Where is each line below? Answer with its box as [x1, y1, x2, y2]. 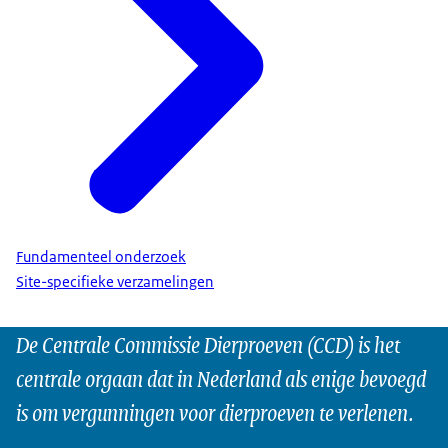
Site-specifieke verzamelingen [16, 272, 214, 293]
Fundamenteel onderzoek [16, 247, 186, 268]
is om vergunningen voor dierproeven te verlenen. [16, 394, 414, 430]
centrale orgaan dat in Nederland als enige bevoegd [16, 360, 426, 396]
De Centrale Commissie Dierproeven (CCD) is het [16, 326, 400, 362]
